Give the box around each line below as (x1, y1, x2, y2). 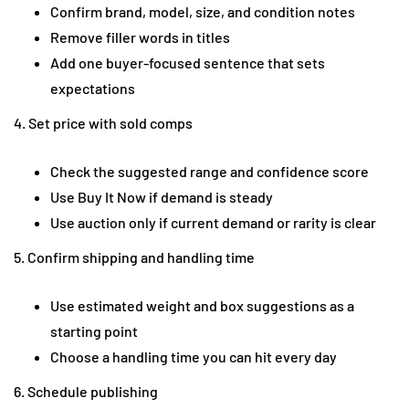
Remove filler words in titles (50, 27, 230, 46)
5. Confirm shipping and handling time (14, 247, 255, 266)
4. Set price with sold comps (14, 113, 193, 131)
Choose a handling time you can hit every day (50, 347, 337, 365)
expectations (50, 79, 135, 97)
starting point (50, 321, 138, 340)
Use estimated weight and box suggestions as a (50, 296, 354, 314)
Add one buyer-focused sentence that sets (50, 53, 325, 71)
